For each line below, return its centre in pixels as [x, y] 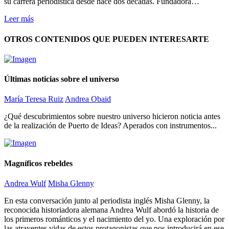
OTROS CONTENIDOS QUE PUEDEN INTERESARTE [107, 39]
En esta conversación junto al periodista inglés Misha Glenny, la [107, 200]
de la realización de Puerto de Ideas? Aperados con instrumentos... [110, 126]
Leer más [19, 19]
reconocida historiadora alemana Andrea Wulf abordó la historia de [111, 210]
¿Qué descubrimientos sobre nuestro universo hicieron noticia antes [112, 117]
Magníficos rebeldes [38, 163]
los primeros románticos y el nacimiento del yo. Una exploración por [114, 219]
